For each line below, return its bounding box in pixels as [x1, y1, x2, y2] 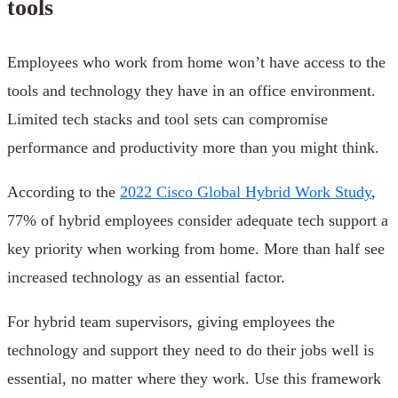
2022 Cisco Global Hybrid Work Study [120, 182, 371, 201]
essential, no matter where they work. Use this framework [7, 369, 381, 387]
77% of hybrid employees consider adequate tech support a [7, 211, 388, 229]
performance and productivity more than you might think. [7, 138, 379, 156]
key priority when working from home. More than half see [7, 239, 385, 258]
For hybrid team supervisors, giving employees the [7, 312, 335, 330]
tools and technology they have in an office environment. [7, 81, 376, 99]
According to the [7, 182, 120, 201]
